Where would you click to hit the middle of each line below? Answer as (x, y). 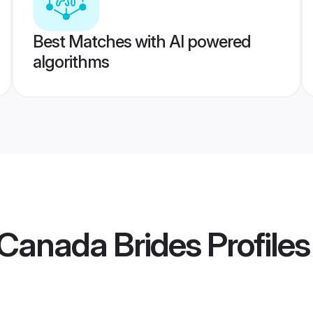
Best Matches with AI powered (141, 42)
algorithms (71, 62)
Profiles (255, 245)
